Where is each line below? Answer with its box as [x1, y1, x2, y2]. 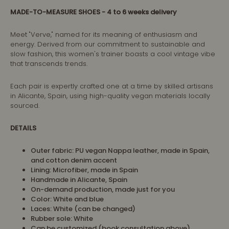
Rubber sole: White [31, 213, 93, 223]
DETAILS [10, 123, 36, 133]
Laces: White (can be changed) [31, 203, 135, 214]
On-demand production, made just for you [31, 184, 175, 194]
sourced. [10, 100, 41, 110]
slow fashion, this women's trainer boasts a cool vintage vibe [10, 49, 215, 59]
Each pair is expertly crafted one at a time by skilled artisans [10, 81, 213, 91]
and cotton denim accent [31, 155, 117, 165]
